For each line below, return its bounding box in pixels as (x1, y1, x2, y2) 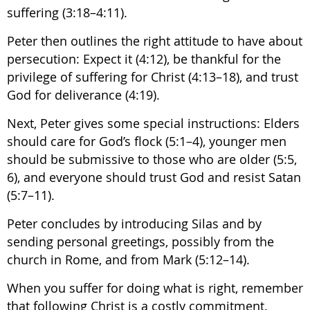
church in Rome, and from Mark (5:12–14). (7, 251, 250, 268)
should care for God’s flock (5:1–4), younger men (7, 133, 286, 149)
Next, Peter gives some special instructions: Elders (7, 115, 300, 131)
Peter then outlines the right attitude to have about (7, 33, 302, 49)
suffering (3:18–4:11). (7, 4, 127, 21)
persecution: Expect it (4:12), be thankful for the (7, 51, 281, 67)
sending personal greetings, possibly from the (7, 233, 274, 250)
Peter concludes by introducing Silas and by (7, 215, 262, 232)
